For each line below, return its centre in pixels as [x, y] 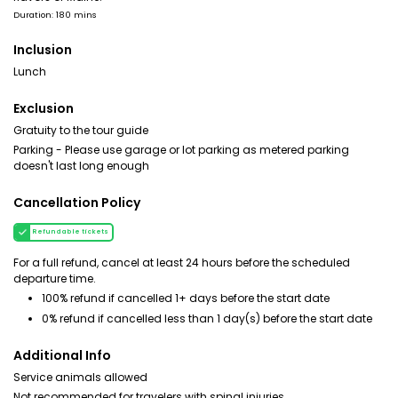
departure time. [55, 279]
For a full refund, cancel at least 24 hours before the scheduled [182, 263]
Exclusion [44, 108]
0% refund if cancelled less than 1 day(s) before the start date [207, 318]
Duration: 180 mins [55, 15]
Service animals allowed [80, 377]
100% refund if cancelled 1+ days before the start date [186, 298]
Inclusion [43, 50]
